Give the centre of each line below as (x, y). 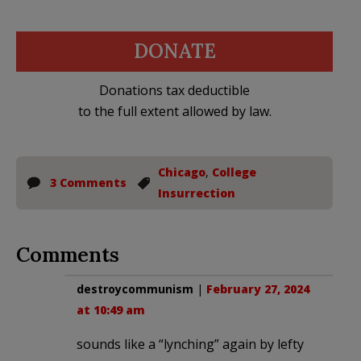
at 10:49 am (111, 309)
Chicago (182, 172)
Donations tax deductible (174, 90)
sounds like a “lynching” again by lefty (190, 344)
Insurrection (197, 193)
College (234, 172)
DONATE (174, 51)
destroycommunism (135, 288)
